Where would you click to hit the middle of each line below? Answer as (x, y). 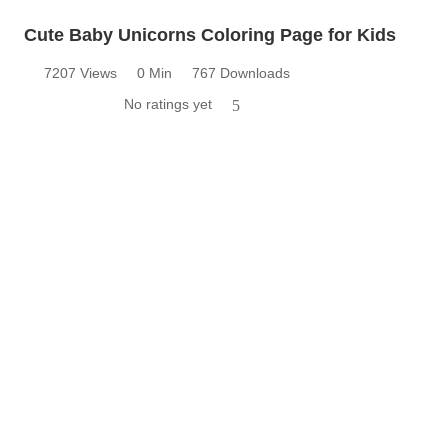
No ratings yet (168, 103)
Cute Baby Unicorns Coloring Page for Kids (210, 34)
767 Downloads (241, 72)
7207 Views (80, 72)
